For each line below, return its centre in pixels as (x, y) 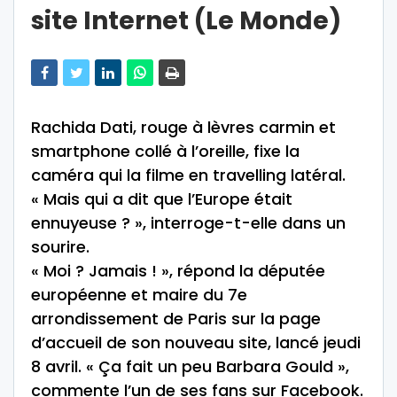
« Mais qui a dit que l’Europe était (162, 199)
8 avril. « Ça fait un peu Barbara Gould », (190, 367)
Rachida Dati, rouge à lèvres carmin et (183, 128)
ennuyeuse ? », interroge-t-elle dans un (188, 223)
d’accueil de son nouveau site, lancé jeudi (196, 343)
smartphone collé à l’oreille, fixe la (165, 152)
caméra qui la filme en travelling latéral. (188, 175)
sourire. (60, 247)
